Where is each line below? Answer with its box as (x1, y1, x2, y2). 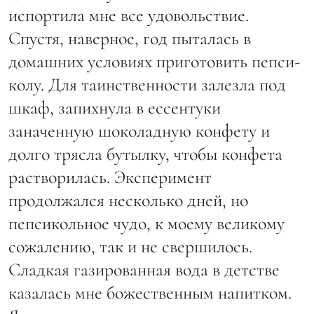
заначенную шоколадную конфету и (8, 119, 270, 142)
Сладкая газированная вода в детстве (8, 258, 280, 280)
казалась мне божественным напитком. (8, 281, 292, 303)
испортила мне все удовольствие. (8, 4, 249, 26)
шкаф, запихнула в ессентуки (8, 96, 221, 118)
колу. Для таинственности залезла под (8, 73, 286, 95)
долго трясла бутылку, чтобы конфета (8, 142, 282, 165)
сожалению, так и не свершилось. (8, 235, 252, 257)
